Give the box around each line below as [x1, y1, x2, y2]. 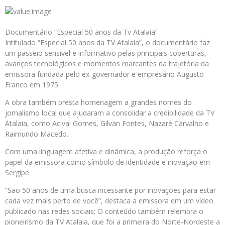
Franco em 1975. [5, 80, 62, 90]
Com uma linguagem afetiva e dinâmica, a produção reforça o [5, 147, 207, 157]
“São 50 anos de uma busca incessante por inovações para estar [5, 185, 216, 195]
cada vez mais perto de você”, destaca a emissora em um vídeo [5, 196, 213, 206]
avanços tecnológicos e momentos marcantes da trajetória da [5, 59, 209, 69]
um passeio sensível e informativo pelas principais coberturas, [5, 48, 206, 58]
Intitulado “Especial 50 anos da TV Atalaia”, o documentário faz [5, 38, 210, 48]
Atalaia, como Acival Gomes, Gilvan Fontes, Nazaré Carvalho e [5, 119, 209, 129]
